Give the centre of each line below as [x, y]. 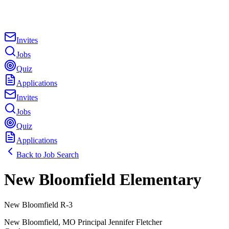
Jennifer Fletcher [135, 222]
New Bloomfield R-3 [38, 204]
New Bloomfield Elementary [103, 180]
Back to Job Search [48, 155]
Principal [92, 222]
